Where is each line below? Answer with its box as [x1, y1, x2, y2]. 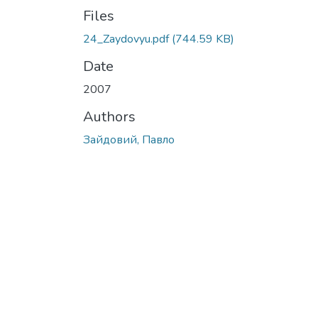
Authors [83, 107, 136, 126]
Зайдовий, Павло [83, 132, 175, 148]
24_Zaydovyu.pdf [83, 31, 169, 47]
